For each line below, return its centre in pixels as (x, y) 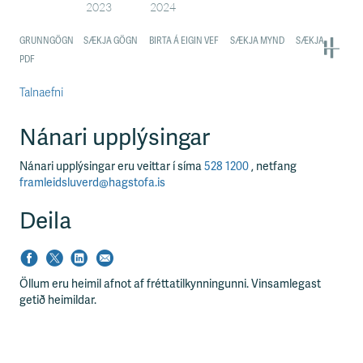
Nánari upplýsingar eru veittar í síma (112, 167)
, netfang (274, 167)
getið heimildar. (58, 300)
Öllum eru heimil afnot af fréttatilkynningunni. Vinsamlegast (170, 284)
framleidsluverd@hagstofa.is (92, 183)
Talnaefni (41, 93)
